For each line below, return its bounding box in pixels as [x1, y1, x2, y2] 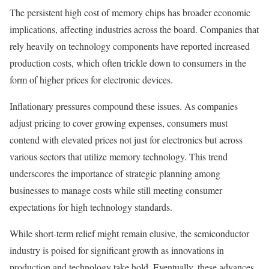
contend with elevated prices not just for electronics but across [10, 133, 243, 147]
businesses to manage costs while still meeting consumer [10, 184, 222, 197]
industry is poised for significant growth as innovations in [10, 244, 224, 257]
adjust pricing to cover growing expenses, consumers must [10, 116, 228, 130]
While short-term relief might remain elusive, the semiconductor [10, 227, 249, 240]
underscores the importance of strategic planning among [10, 167, 220, 180]
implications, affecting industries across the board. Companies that [10, 23, 259, 36]
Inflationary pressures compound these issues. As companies [10, 100, 238, 113]
